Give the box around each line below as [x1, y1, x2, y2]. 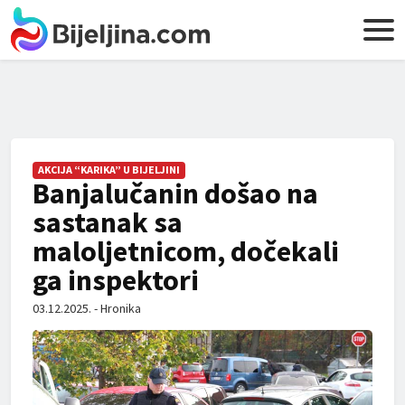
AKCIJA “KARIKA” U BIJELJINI [38, 163, 180, 176]
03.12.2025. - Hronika [33, 300, 141, 316]
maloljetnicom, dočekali [33, 233, 339, 269]
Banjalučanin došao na [33, 175, 318, 212]
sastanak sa [33, 204, 183, 240]
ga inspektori [33, 262, 199, 298]
